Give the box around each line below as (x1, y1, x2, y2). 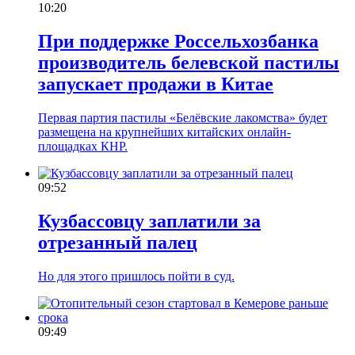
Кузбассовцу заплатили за (38, 210, 261, 231)
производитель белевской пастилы (38, 52, 339, 73)
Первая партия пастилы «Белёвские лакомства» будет (38, 110, 327, 124)
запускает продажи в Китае (38, 73, 273, 94)
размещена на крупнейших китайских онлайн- (38, 124, 291, 139)
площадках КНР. (38, 139, 128, 153)
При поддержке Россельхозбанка (38, 30, 319, 52)
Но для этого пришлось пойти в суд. (38, 269, 235, 283)
